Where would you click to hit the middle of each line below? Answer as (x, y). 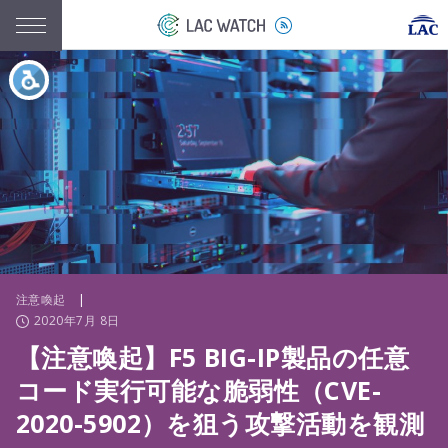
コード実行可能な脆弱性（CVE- (199, 390)
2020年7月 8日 (77, 320)
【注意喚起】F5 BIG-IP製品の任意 (212, 357)
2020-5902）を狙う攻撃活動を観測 (220, 423)
